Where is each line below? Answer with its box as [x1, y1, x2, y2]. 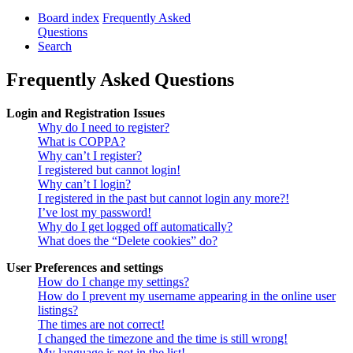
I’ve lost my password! [38, 206, 151, 220]
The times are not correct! [38, 318, 165, 332]
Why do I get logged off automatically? [38, 220, 232, 234]
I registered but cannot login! [38, 163, 180, 177]
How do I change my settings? [38, 275, 189, 289]
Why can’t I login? [38, 177, 131, 191]
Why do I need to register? [38, 121, 169, 135]
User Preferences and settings [6, 261, 163, 275]
